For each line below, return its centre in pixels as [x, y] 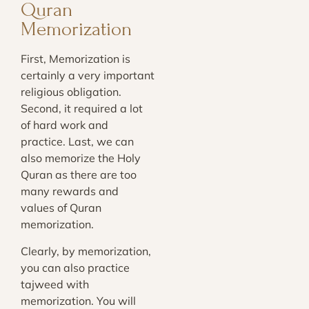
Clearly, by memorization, [86, 251]
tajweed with [55, 284]
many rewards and [70, 191]
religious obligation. [71, 92]
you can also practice [75, 267]
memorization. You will [78, 300]
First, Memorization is [76, 59]
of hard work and [64, 125]
